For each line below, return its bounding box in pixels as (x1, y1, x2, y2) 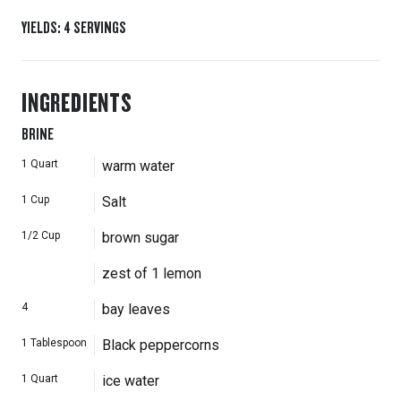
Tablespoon (30, 337, 87, 349)
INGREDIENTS (21, 84, 132, 119)
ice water (102, 372, 159, 389)
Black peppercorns (102, 337, 219, 354)
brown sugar (102, 229, 179, 246)
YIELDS (21, 16, 57, 38)
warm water (102, 158, 175, 175)
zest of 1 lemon (102, 265, 201, 282)
